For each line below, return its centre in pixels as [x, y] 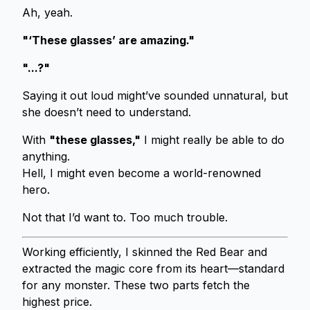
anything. [46, 156]
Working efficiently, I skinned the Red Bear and [145, 252]
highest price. [57, 302]
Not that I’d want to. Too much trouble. [125, 217]
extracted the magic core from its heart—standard [153, 268]
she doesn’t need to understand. [107, 112]
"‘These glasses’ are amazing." [108, 40]
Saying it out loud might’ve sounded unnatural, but [155, 95]
